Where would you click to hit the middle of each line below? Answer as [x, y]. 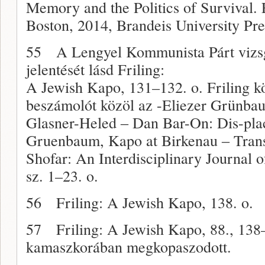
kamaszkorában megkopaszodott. [129, 246]
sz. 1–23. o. [62, 175]
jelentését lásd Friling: [95, 69]
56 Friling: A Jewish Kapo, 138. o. [140, 202]
